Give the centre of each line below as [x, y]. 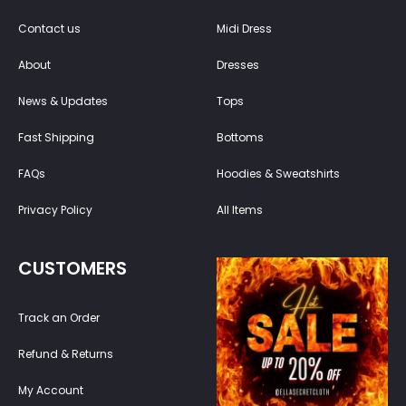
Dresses [238, 64]
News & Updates [63, 101]
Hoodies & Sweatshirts [278, 173]
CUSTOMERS [72, 268]
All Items [240, 209]
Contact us [49, 28]
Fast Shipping [56, 137]
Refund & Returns [66, 353]
